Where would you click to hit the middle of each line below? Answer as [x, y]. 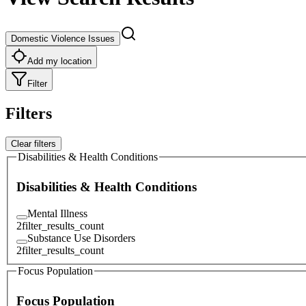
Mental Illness [57, 213]
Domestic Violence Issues [63, 38]
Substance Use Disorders [81, 238]
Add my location [59, 61]
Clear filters [33, 143]
